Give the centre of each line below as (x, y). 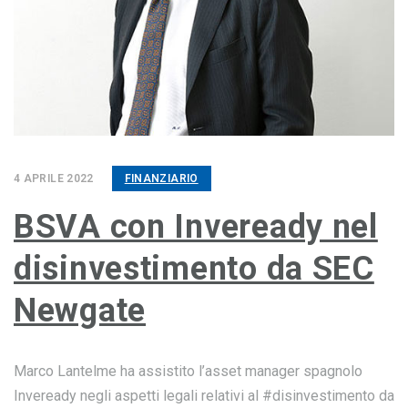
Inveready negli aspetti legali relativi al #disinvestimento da (204, 396)
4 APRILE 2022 (54, 178)
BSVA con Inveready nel (196, 227)
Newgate (80, 311)
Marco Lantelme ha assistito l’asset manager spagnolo (188, 371)
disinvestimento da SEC (194, 269)
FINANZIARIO (161, 178)
